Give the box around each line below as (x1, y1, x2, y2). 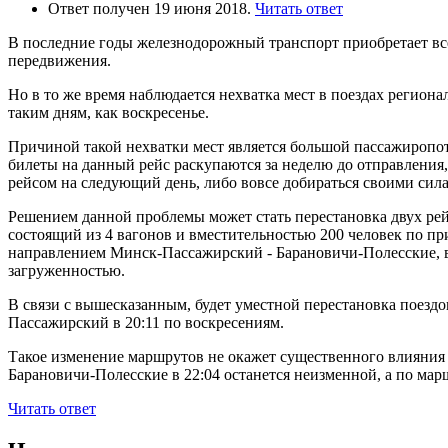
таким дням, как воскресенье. (8, 103, 209, 121)
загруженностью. (8, 261, 125, 279)
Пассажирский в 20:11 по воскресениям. (8, 313, 284, 331)
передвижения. (8, 51, 111, 69)
